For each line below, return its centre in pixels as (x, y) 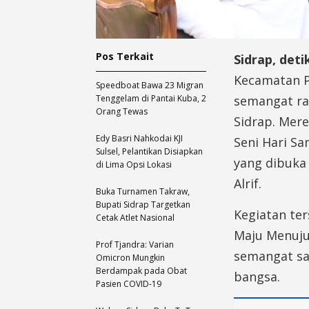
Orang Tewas (122, 111)
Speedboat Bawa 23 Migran (150, 85)
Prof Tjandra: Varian (135, 244)
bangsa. (257, 276)
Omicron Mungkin (130, 257)
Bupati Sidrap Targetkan (143, 204)
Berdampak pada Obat (141, 270)
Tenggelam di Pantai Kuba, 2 (151, 98)
